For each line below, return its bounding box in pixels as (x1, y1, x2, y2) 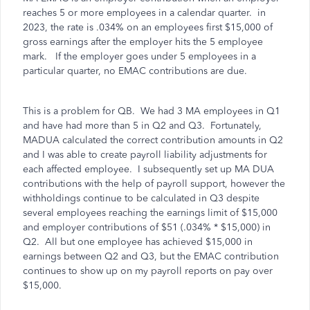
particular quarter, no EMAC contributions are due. (23, 65, 247, 77)
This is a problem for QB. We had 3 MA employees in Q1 (23, 105, 280, 117)
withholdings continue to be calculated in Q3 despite (23, 192, 259, 204)
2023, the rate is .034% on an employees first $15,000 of (23, 21, 273, 33)
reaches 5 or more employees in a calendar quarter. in (23, 7, 266, 19)
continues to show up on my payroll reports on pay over (23, 265, 273, 277)
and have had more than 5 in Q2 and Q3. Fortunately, (23, 120, 262, 131)
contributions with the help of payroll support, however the (23, 178, 285, 190)
